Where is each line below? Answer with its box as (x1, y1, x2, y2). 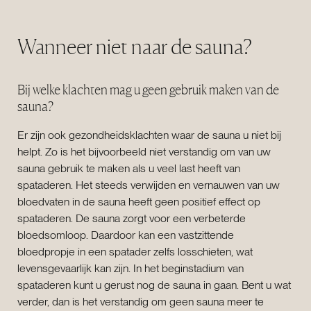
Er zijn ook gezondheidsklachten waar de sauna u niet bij (17, 128, 281, 142)
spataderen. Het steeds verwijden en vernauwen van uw (17, 178, 280, 192)
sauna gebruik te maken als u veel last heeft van (17, 162, 240, 176)
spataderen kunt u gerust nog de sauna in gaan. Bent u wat (17, 278, 291, 292)
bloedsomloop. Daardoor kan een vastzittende (17, 228, 234, 242)
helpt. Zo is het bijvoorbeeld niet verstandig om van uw (17, 145, 271, 159)
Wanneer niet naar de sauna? (17, 33, 255, 59)
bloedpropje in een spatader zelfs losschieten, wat (17, 245, 253, 259)
